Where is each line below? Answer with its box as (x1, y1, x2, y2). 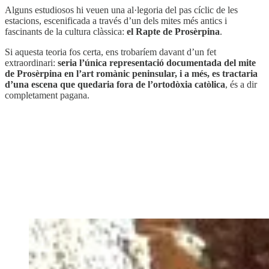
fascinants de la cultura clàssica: (5, 26, 127, 37)
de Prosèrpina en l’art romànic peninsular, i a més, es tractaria (5, 68, 258, 79)
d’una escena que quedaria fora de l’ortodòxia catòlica (5, 79, 225, 89)
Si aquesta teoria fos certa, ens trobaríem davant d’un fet (5, 46, 216, 57)
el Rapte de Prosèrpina (127, 26, 220, 37)
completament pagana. (5, 89, 89, 100)
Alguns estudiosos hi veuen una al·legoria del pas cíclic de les (5, 4, 238, 15)
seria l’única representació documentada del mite (58, 57, 256, 68)
